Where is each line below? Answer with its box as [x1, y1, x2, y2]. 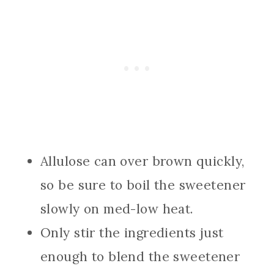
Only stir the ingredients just [40, 224, 224, 241]
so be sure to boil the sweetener [40, 176, 246, 193]
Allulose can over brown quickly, [40, 152, 245, 169]
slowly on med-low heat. [40, 200, 194, 217]
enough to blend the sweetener [40, 248, 240, 265]
